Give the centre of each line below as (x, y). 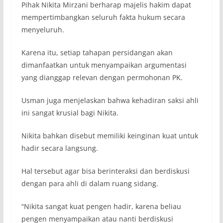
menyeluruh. (43, 29)
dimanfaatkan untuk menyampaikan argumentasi (104, 65)
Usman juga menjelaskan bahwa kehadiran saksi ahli (110, 100)
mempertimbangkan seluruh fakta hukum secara (103, 17)
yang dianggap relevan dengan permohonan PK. (102, 77)
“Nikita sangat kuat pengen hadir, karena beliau (101, 206)
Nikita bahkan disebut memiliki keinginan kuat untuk (110, 135)
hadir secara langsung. (59, 148)
